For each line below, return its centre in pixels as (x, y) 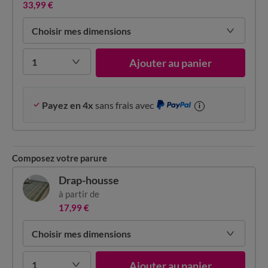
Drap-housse (89, 180)
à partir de (79, 194)
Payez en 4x (67, 105)
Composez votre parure (60, 158)
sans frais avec (124, 105)
